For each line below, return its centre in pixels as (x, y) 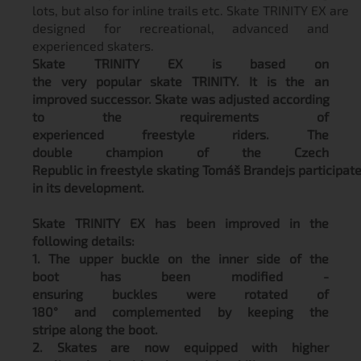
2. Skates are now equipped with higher (180, 347)
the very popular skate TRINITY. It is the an (180, 81)
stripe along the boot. (95, 329)
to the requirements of (180, 116)
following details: (83, 241)
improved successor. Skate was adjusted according (181, 99)
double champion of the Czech (180, 152)
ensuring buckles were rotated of (180, 294)
